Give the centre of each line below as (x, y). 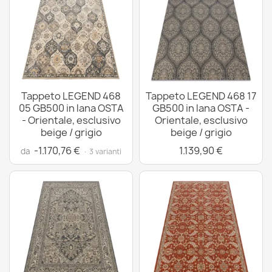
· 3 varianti (102, 151)
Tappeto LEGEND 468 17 (201, 96)
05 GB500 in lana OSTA (71, 108)
